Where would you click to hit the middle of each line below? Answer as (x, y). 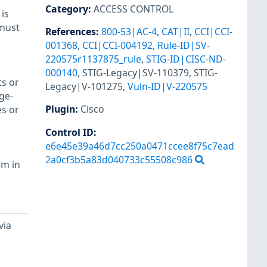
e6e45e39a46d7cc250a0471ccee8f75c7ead (140, 146)
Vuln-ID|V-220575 (167, 87)
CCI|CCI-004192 (117, 46)
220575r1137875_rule (93, 59)
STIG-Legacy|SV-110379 (136, 73)
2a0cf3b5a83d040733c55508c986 (119, 159)
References (71, 32)
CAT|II (176, 32)
